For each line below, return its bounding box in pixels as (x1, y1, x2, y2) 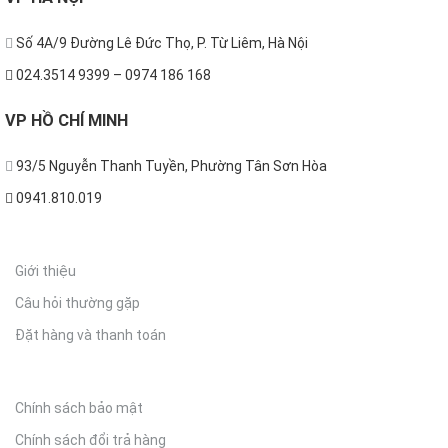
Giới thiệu (15, 263, 76, 280)
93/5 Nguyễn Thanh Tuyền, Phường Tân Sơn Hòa (13, 158, 327, 175)
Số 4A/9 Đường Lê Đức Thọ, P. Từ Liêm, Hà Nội (13, 35, 308, 52)
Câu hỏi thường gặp (15, 295, 140, 312)
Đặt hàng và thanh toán (15, 327, 166, 344)
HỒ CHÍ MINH (31, 110, 128, 130)
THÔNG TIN (15, 226, 92, 243)
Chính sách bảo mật (15, 400, 143, 417)
